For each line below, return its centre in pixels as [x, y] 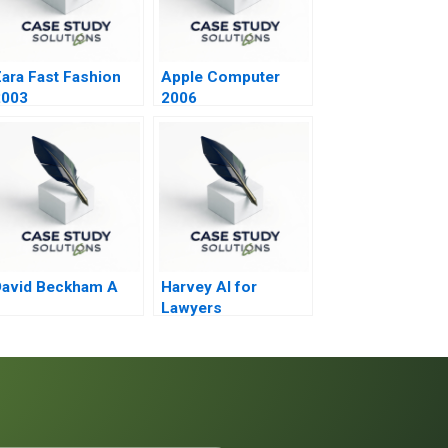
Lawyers [191, 307]
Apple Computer [220, 76]
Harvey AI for [208, 286]
